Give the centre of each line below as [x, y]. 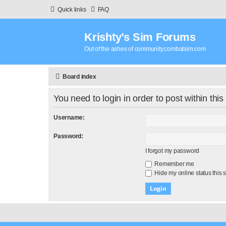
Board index [79, 77]
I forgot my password [172, 151]
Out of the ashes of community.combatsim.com [145, 49]
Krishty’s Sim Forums [140, 37]
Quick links [72, 10]
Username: [69, 117]
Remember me [174, 164]
